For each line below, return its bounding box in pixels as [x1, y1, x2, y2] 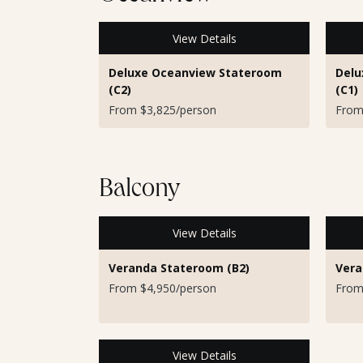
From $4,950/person [109, 280, 216, 296]
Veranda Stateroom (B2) [109, 259, 250, 275]
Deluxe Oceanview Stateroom [109, 65, 282, 81]
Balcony [99, 178, 180, 205]
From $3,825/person [109, 102, 216, 118]
